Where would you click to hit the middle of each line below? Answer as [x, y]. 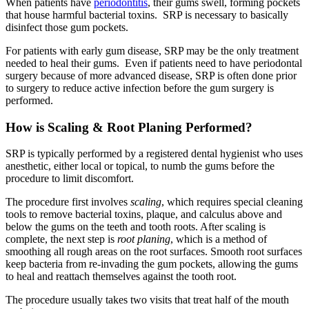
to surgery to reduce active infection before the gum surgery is [140, 88]
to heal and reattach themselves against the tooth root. [121, 277]
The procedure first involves [68, 202]
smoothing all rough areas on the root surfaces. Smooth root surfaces [154, 252]
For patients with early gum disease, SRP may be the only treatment [152, 50]
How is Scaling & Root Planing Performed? [129, 127]
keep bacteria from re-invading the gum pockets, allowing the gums [152, 264]
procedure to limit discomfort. [74, 179]
